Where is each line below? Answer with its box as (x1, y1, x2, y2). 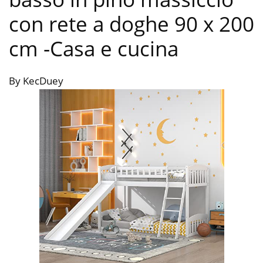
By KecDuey (9, 74, 63, 88)
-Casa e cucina (43, 35, 178, 63)
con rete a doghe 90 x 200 (9, 10, 254, 38)
